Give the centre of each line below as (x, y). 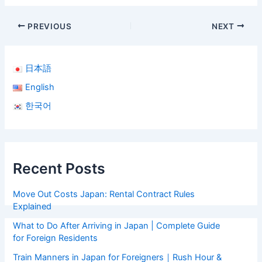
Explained (32, 206)
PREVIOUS (49, 26)
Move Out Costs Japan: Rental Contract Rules (104, 194)
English (39, 87)
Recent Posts (59, 169)
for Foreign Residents (56, 238)
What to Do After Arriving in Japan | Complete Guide (117, 225)
